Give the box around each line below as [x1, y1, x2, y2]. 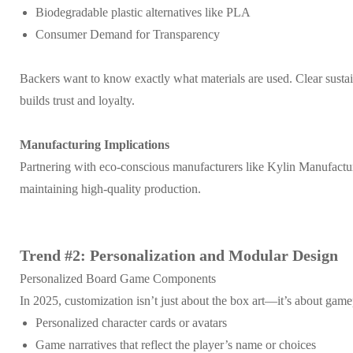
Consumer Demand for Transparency [35, 27, 220, 41]
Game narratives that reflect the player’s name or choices [35, 337, 316, 351]
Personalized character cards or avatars [35, 315, 227, 329]
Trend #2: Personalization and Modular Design [20, 246, 338, 264]
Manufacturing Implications [20, 137, 169, 151]
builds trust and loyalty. [20, 93, 135, 107]
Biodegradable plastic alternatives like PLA [35, 5, 251, 19]
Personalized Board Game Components [20, 271, 216, 285]
